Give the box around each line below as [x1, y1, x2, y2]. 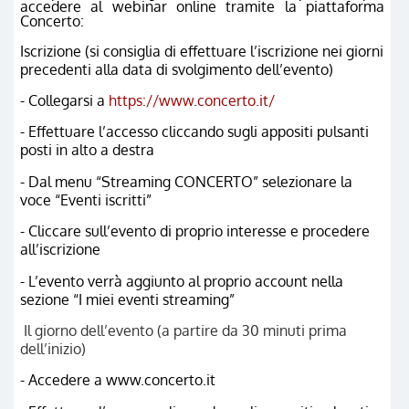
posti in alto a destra [20, 141, 154, 160]
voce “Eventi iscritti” [20, 190, 152, 209]
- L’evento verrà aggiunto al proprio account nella [20, 271, 343, 290]
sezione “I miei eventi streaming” [20, 289, 235, 309]
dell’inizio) [20, 339, 86, 358]
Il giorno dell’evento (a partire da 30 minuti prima [24, 320, 347, 340]
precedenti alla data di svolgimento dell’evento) [20, 59, 333, 79]
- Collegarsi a [20, 90, 109, 110]
